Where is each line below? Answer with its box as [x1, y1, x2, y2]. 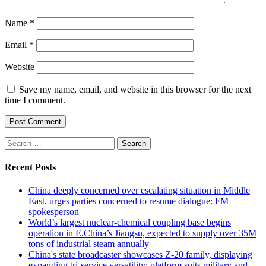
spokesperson [28, 207, 79, 217]
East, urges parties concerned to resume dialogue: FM [28, 196, 229, 207]
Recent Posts [5, 161, 56, 172]
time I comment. [5, 94, 65, 105]
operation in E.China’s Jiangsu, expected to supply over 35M [28, 228, 256, 239]
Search [4, 136, 30, 147]
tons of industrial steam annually [28, 239, 149, 249]
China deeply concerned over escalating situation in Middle [28, 185, 250, 196]
